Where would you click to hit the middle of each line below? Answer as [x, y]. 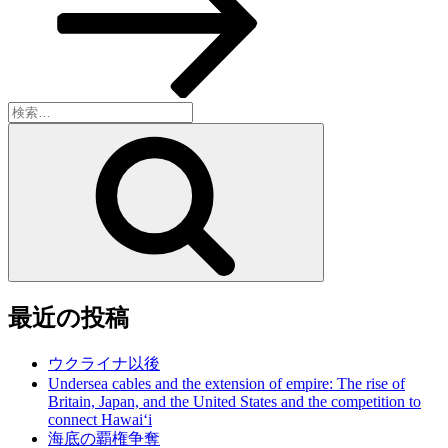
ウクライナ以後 [104, 364]
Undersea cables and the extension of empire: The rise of [226, 384]
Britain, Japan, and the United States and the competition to [234, 402]
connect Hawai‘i [100, 420]
